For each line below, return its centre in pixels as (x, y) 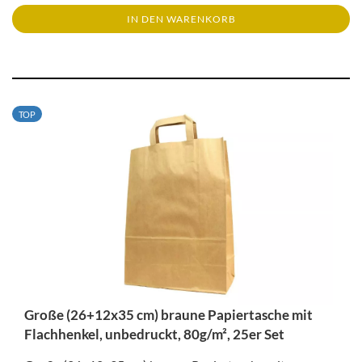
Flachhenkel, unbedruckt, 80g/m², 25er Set (154, 334)
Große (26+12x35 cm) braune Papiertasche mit (168, 315)
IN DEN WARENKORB (181, 19)
